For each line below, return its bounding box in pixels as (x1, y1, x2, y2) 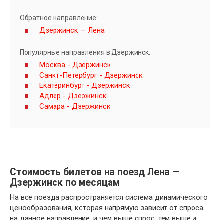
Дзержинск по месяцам (10, 177, 120, 189)
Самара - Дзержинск (39, 101, 110, 110)
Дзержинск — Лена (39, 26, 105, 35)
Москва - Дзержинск (39, 60, 111, 69)
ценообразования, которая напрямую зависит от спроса (10, 203, 203, 212)
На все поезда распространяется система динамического (10, 192, 208, 202)
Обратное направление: (20, 13, 98, 22)
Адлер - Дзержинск (39, 91, 107, 100)
